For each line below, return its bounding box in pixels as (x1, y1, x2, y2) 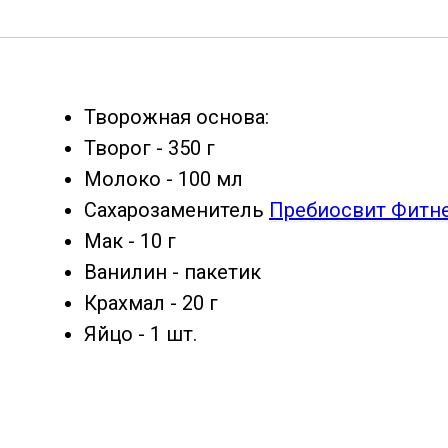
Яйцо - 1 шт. (84, 321, 197, 346)
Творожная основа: (84, 104, 269, 129)
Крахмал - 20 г (84, 290, 218, 315)
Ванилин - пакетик (84, 259, 261, 284)
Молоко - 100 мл (84, 166, 243, 191)
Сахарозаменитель (84, 197, 269, 222)
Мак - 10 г (84, 228, 176, 253)
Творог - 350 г (84, 135, 215, 160)
